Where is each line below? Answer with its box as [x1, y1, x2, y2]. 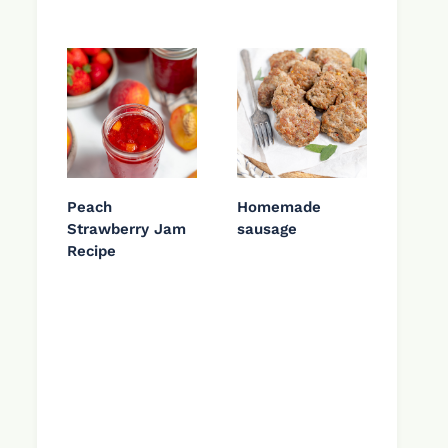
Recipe [67, 242, 116, 261]
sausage [237, 220, 297, 239]
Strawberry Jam [67, 220, 186, 239]
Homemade [237, 198, 321, 217]
